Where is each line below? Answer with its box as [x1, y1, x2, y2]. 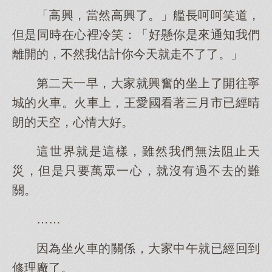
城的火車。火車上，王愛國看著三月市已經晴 [12, 96, 260, 109]
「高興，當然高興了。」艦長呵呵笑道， [36, 8, 260, 22]
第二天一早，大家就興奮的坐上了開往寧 [36, 76, 260, 90]
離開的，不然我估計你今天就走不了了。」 [12, 47, 243, 61]
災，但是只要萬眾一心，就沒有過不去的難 [12, 164, 260, 177]
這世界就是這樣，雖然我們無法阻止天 [36, 144, 260, 158]
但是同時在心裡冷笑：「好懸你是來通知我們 [12, 28, 260, 41]
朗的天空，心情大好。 [12, 115, 134, 129]
